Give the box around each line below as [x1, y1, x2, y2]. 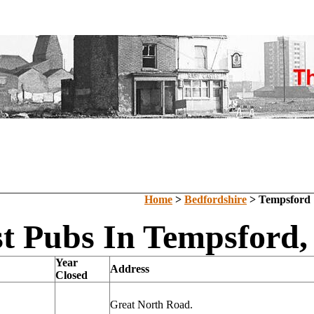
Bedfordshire [184, 193, 247, 205]
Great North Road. [110, 299, 193, 310]
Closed [55, 269, 88, 281]
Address [110, 263, 149, 275]
